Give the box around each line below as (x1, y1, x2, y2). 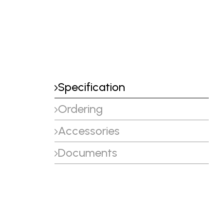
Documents (58, 145, 117, 160)
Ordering (58, 102, 103, 116)
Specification (58, 80, 125, 94)
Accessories (58, 124, 120, 138)
